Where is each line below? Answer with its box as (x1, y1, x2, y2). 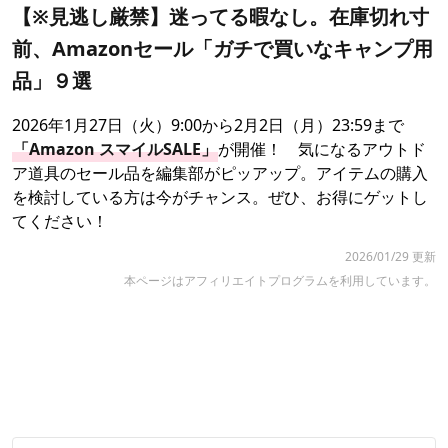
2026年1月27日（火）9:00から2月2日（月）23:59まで (12, 113, 404, 136)
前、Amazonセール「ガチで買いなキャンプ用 (12, 34, 433, 62)
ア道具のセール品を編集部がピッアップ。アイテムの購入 (12, 161, 428, 184)
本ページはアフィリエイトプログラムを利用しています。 (124, 271, 436, 289)
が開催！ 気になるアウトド (218, 137, 426, 160)
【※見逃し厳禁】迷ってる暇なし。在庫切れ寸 (12, 2, 429, 30)
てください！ (12, 209, 108, 232)
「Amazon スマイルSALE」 (13, 137, 217, 160)
